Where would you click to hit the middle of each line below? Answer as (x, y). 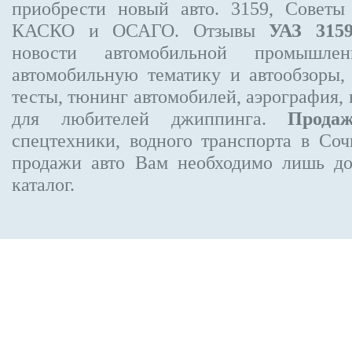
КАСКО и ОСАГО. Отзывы (141, 30)
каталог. (43, 184)
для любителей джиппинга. (150, 118)
